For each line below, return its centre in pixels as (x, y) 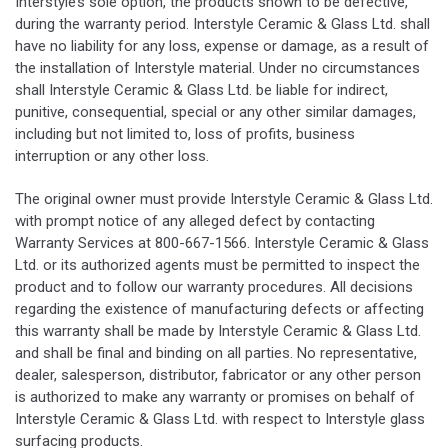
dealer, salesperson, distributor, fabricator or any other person (218, 374)
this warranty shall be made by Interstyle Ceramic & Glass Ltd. (218, 330)
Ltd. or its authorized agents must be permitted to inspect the (217, 264)
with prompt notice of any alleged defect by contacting (195, 220)
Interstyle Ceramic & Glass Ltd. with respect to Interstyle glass (220, 418)
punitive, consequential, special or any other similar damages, (215, 111)
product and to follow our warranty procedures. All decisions (214, 286)
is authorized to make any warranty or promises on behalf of (215, 396)
